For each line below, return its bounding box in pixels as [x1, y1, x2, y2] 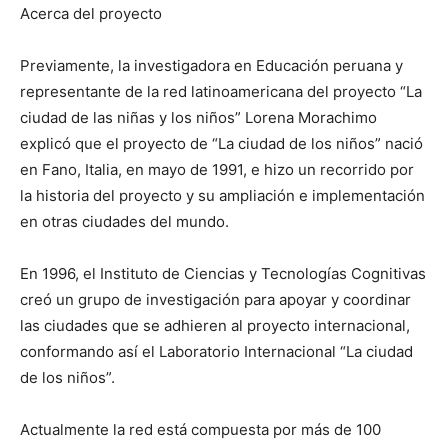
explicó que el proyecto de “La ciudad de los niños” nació [20, 134, 423, 153]
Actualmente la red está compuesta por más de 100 [20, 420, 381, 439]
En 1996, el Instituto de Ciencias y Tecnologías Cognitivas [20, 264, 426, 283]
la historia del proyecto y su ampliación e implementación [20, 186, 425, 205]
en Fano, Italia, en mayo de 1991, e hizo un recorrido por [20, 160, 414, 179]
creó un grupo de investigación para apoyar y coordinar [20, 290, 411, 309]
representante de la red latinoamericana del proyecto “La [20, 82, 422, 101]
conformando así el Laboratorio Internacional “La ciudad [20, 342, 413, 361]
